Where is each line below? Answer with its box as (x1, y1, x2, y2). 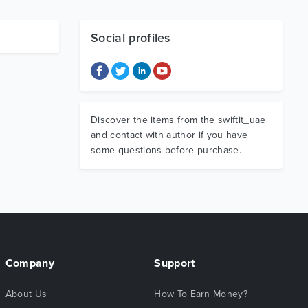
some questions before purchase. (91, 144, 241, 156)
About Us (5, 288, 47, 300)
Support (154, 256, 195, 270)
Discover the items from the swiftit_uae (91, 114, 266, 126)
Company (5, 256, 54, 270)
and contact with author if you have (91, 129, 248, 141)
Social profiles (91, 30, 171, 45)
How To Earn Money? (154, 288, 248, 300)
